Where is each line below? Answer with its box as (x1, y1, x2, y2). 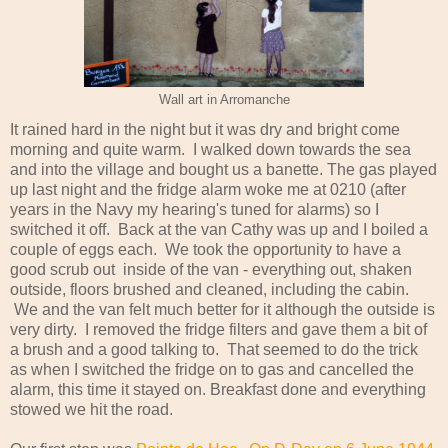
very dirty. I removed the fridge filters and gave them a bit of (10, 320, 427, 338)
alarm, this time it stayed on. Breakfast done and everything (10, 380, 426, 398)
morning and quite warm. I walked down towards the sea (10, 140, 411, 158)
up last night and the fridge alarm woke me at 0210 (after (10, 180, 406, 198)
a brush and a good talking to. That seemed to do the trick (10, 340, 418, 358)
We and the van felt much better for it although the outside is (10, 300, 435, 318)
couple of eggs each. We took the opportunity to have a (10, 240, 401, 258)
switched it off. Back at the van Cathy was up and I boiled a (10, 220, 428, 238)
